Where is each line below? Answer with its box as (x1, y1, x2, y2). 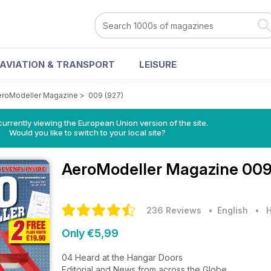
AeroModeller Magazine (62, 160, 242, 178)
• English (204, 205, 248, 215)
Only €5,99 (62, 227, 119, 240)
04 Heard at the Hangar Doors (62, 252, 183, 263)
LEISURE (139, 59, 177, 70)
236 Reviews (146, 205, 201, 215)
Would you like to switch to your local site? (8, 128, 166, 137)
